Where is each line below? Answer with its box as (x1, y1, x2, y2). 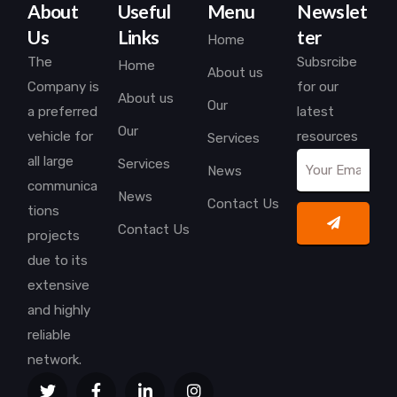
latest (297, 104, 335, 121)
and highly (27, 302, 91, 319)
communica (27, 178, 98, 195)
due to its (27, 253, 89, 269)
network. (27, 352, 82, 369)
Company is (27, 79, 100, 96)
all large (27, 153, 74, 170)
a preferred (27, 104, 98, 121)
